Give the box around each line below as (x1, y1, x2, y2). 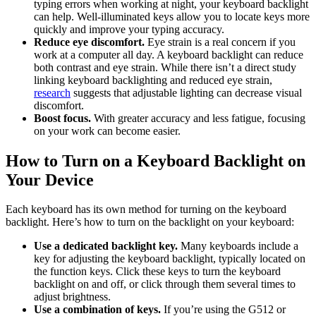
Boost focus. (34, 111, 91, 124)
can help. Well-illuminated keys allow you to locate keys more (34, 10, 310, 23)
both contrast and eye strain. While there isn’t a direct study (34, 61, 296, 73)
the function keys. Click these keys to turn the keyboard (34, 265, 281, 278)
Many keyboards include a (178, 240, 298, 253)
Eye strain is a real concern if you (145, 35, 296, 48)
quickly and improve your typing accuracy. (34, 23, 224, 35)
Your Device (6, 170, 94, 189)
